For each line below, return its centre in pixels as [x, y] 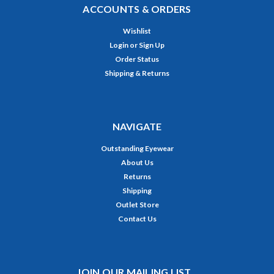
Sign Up [152, 45]
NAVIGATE [137, 127]
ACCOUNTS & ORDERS [137, 9]
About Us [137, 163]
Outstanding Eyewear [137, 149]
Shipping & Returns [137, 73]
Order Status [137, 59]
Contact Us [137, 219]
